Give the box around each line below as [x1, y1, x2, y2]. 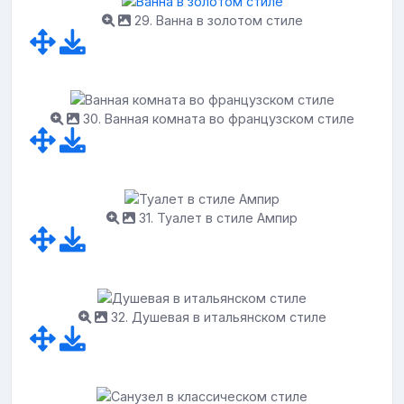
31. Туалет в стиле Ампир [135, 210, 298, 225]
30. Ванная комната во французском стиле [78, 111, 354, 127]
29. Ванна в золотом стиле [130, 12, 303, 28]
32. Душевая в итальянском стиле [106, 308, 326, 325]
